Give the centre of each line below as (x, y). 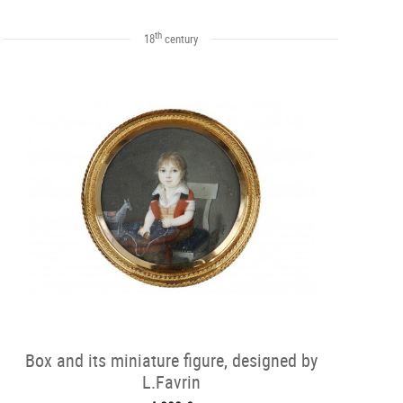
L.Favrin (171, 382)
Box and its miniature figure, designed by (171, 360)
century (180, 39)
